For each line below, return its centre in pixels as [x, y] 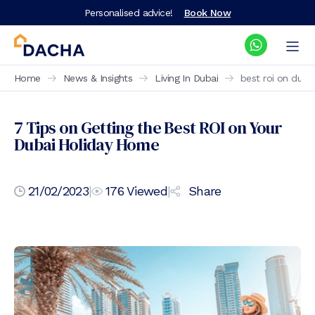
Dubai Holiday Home [87, 144]
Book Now [207, 13]
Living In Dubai [186, 78]
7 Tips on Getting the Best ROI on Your [148, 128]
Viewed [145, 191]
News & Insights [98, 78]
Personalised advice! [128, 13]
